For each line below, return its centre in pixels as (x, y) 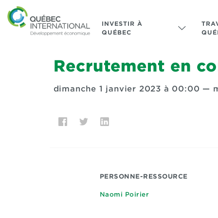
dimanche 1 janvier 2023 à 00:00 (127, 89)
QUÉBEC (116, 32)
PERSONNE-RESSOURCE (144, 176)
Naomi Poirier (124, 194)
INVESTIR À (122, 24)
